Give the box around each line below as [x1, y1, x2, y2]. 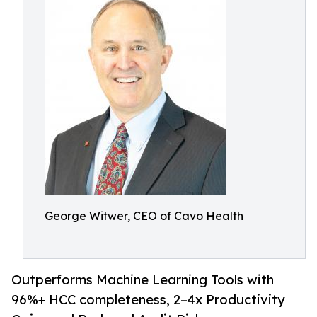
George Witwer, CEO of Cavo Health [45, 209, 243, 223]
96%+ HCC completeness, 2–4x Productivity [11, 292, 285, 308]
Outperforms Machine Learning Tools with [11, 272, 274, 288]
